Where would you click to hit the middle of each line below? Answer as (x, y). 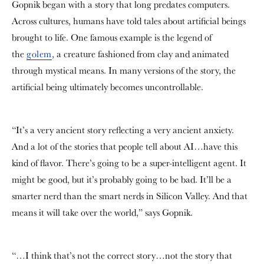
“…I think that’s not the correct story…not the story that (122, 255)
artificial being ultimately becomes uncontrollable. (108, 87)
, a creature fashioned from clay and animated (140, 54)
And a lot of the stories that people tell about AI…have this (125, 146)
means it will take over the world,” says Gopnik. (102, 212)
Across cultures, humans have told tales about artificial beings (129, 21)
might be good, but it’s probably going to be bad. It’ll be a (122, 179)
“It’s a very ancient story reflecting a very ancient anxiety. (123, 130)
